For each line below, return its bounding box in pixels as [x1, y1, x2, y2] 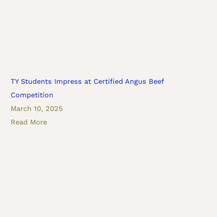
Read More [11, 117, 47, 126]
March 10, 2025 [11, 104, 63, 113]
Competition [11, 90, 54, 99]
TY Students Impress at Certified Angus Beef [11, 77, 164, 86]
